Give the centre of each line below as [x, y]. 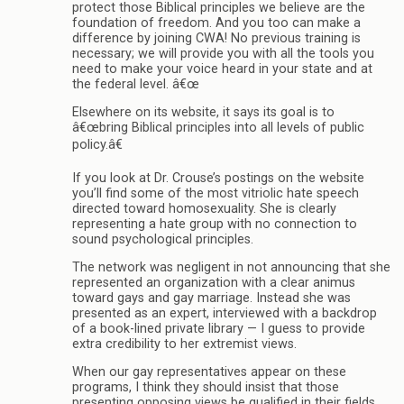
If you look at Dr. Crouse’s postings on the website [218, 178]
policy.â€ [97, 145]
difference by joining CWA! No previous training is [216, 38]
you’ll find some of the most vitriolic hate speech [216, 193]
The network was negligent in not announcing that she [231, 268]
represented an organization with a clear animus [214, 283]
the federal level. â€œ [136, 84]
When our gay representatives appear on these [209, 372]
